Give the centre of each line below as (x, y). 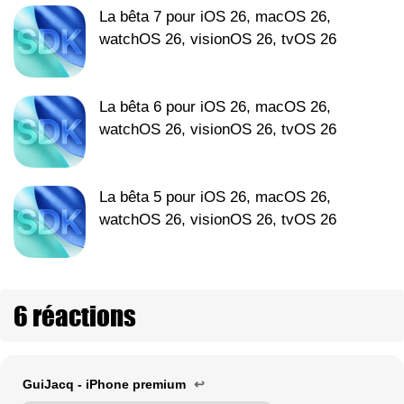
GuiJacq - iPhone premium (106, 384)
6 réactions (75, 315)
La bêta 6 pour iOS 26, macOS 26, (215, 106)
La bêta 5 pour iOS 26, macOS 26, (215, 197)
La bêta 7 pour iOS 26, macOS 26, (215, 16)
